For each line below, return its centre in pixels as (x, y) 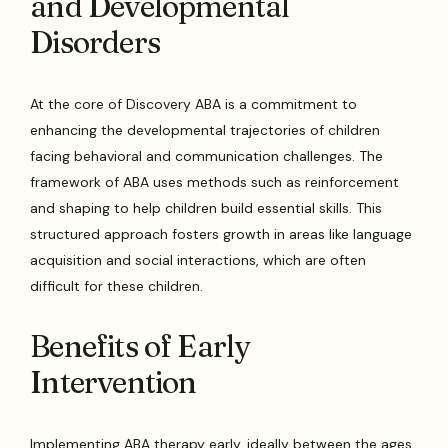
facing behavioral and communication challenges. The (207, 156)
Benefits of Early (140, 347)
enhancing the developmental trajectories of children (205, 130)
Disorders (95, 43)
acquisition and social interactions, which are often (198, 260)
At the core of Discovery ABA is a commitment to (194, 104)
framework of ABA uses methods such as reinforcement (215, 182)
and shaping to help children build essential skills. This (206, 208)
